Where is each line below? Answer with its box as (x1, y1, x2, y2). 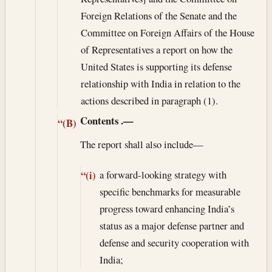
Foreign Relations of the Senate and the (80, 8, 237, 23)
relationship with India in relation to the (80, 76, 240, 91)
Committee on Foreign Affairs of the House (80, 25, 254, 40)
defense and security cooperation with (100, 235, 250, 250)
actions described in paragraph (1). (80, 93, 218, 108)
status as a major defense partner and (100, 218, 245, 233)
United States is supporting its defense (80, 59, 232, 74)
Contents (80, 113, 118, 129)
